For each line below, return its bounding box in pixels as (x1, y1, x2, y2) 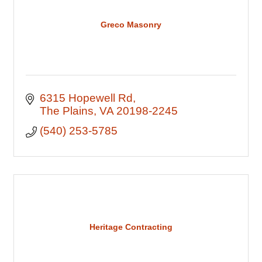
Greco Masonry (101, 19, 161, 29)
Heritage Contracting (89, 222, 173, 232)
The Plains (39, 105, 94, 117)
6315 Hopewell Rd (39, 92, 133, 104)
